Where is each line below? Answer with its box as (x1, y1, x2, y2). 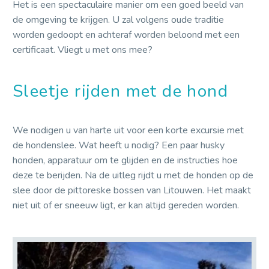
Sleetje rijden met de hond (13, 80, 228, 103)
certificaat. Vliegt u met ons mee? (13, 43, 153, 57)
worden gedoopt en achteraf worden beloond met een (13, 28, 240, 42)
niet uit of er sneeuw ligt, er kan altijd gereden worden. (13, 198, 239, 212)
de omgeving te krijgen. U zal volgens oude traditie (13, 13, 224, 27)
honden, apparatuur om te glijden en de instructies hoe (13, 153, 238, 167)
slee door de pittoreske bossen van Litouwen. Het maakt (13, 183, 251, 197)
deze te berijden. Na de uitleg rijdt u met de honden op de (13, 168, 253, 182)
